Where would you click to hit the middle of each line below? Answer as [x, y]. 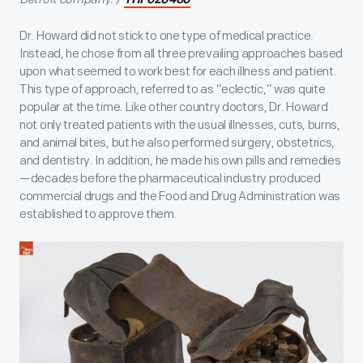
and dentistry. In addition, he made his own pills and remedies [180, 160]
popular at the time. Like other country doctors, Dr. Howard [174, 107]
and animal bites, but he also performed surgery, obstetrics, [177, 143]
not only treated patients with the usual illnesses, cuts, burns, [180, 125]
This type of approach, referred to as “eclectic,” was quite [173, 89]
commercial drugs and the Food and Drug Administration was [180, 196]
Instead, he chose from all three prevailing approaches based [181, 53]
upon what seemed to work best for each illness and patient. [178, 71]
